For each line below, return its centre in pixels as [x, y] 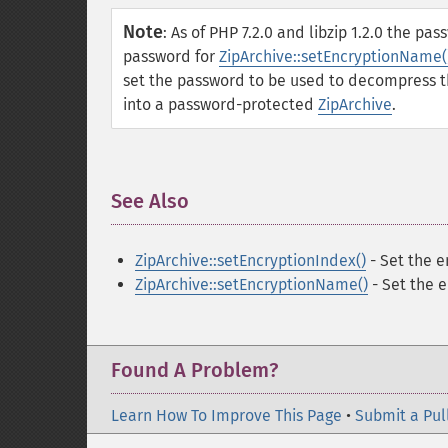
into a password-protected [220, 104]
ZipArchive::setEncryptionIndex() [250, 260]
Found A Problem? [194, 370]
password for [171, 56]
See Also [150, 201]
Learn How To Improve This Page [226, 415]
